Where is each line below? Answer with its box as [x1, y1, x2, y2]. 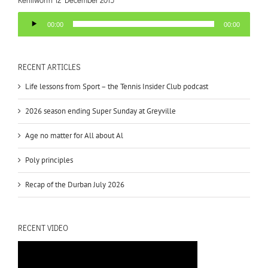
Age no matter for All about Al [25, 130, 123, 141]
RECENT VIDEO [18, 222, 68, 233]
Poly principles [25, 154, 73, 165]
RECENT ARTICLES [18, 62, 81, 72]
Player [17, 25, 38, 35]
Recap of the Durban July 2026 [25, 179, 124, 190]
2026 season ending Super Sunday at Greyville [25, 105, 176, 116]
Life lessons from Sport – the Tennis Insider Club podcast [25, 81, 208, 92]
